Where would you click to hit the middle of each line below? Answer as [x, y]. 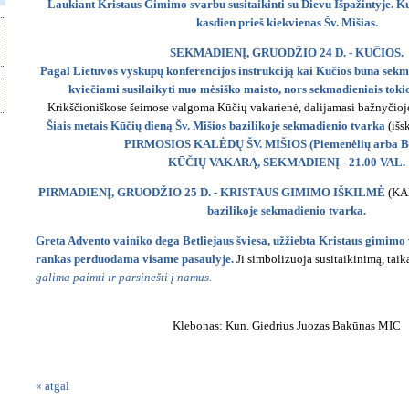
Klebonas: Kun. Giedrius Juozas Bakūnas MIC [287, 325]
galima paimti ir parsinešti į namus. [124, 277]
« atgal [52, 386]
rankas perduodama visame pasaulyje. [135, 259]
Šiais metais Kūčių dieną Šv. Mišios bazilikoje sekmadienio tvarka [215, 126]
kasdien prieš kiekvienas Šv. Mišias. [287, 22]
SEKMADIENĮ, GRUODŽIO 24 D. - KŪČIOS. [287, 52]
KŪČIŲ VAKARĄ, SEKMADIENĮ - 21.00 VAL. [287, 162]
